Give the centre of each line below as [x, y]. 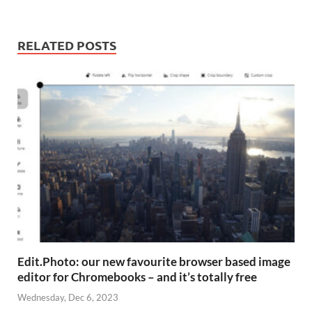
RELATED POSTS [67, 45]
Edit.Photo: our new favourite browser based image [154, 262]
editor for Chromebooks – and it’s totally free [137, 277]
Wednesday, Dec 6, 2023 [68, 297]
